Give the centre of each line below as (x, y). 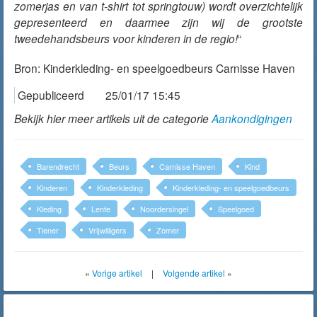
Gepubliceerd (51, 95)
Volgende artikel (194, 273)
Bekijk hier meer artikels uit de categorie (113, 118)
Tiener (48, 230)
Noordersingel (164, 209)
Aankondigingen (252, 118)
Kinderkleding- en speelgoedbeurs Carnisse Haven (169, 68)
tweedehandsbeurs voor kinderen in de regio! (126, 38)
